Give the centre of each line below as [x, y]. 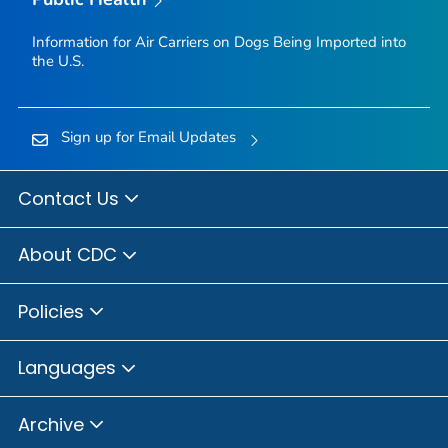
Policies [53, 311]
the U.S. [57, 60]
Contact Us [71, 198]
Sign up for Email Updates [148, 136]
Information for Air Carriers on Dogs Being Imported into [218, 41]
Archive [53, 424]
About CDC [70, 255]
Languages [69, 368]
